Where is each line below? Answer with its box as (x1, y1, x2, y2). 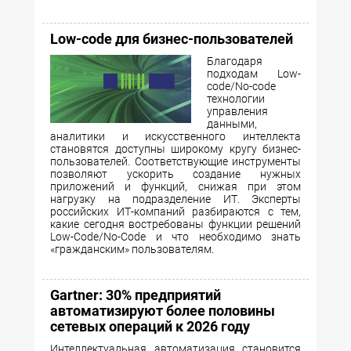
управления (207, 105, 268, 118)
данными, (207, 118, 257, 131)
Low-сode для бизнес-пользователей (50, 31, 293, 48)
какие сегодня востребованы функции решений (50, 218, 301, 231)
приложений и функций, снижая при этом (50, 180, 301, 194)
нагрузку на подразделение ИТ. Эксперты (50, 193, 301, 206)
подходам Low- (207, 67, 301, 81)
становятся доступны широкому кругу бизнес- (50, 143, 301, 156)
